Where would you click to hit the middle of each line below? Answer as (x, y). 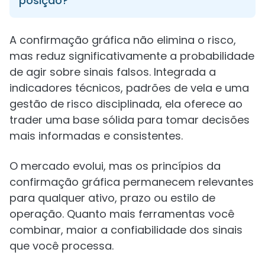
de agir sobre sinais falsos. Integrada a (113, 72)
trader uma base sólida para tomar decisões (130, 120)
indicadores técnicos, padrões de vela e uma (129, 88)
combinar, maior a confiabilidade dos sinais (126, 230)
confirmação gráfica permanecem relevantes (132, 182)
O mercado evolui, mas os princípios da (115, 166)
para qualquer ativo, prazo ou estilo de (112, 198)
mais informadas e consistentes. (96, 136)
